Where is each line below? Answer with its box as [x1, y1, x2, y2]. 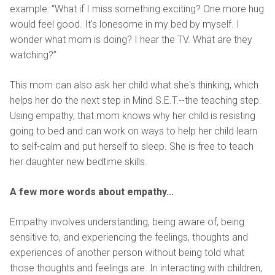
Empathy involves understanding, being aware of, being [10, 215, 244, 228]
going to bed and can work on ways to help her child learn [10, 125, 257, 137]
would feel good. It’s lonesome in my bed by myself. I [10, 18, 239, 30]
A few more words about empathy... [10, 185, 174, 198]
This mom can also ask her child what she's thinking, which [10, 79, 258, 91]
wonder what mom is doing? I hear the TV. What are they [10, 33, 252, 45]
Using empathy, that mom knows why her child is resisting [10, 109, 255, 122]
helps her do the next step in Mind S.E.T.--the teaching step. [10, 94, 261, 106]
